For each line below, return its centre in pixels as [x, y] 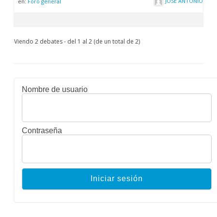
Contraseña [42, 130]
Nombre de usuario [55, 89]
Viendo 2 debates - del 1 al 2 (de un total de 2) [77, 41]
